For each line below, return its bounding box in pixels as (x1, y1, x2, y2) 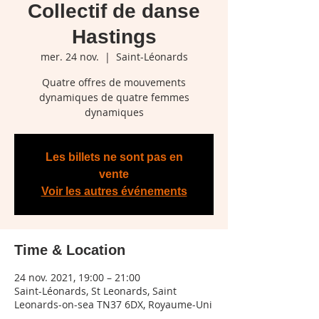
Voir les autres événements (41, 185, 187, 198)
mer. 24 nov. (40, 50, 99, 64)
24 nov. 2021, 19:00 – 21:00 (14, 271, 140, 285)
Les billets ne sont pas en (45, 151, 183, 164)
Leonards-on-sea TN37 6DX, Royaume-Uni (14, 298, 212, 312)
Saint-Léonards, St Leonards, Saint (14, 284, 177, 298)
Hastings (71, 26, 157, 48)
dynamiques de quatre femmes (38, 90, 189, 105)
